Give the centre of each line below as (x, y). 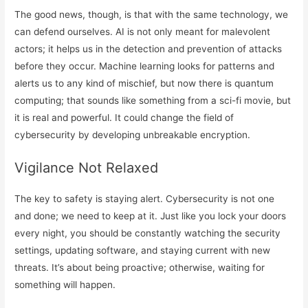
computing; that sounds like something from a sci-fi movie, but (153, 101)
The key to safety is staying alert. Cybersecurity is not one (145, 199)
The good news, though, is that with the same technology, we (152, 15)
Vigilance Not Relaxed (87, 168)
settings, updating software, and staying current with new (143, 251)
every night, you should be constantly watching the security (148, 233)
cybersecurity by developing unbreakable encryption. (133, 135)
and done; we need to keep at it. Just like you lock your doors (151, 216)
